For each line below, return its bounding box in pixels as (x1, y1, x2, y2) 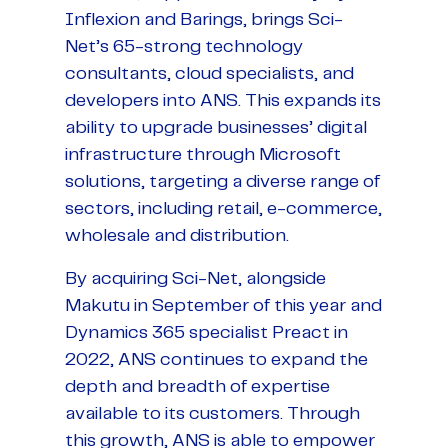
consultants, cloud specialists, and (65, 65, 354, 84)
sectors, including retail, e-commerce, (65, 200, 382, 219)
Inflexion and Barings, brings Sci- (65, 11, 343, 30)
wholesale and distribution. (65, 227, 293, 246)
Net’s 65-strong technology (65, 38, 303, 57)
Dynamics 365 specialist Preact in (65, 324, 348, 343)
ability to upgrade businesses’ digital (65, 119, 367, 138)
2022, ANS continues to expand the (65, 351, 368, 370)
